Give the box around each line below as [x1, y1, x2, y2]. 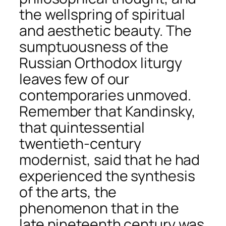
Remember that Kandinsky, [19, 101, 196, 121]
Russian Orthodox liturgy [19, 52, 182, 73]
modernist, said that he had [19, 149, 200, 169]
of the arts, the [19, 182, 117, 202]
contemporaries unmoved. [19, 85, 191, 105]
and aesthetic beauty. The [19, 20, 192, 40]
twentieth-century [19, 133, 142, 153]
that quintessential [19, 117, 145, 137]
